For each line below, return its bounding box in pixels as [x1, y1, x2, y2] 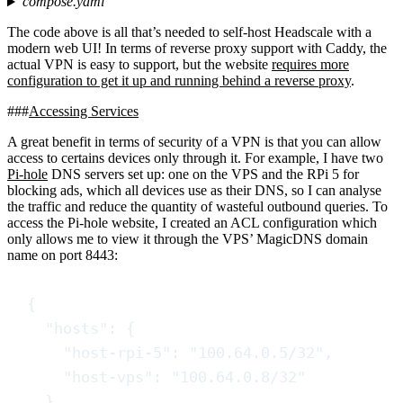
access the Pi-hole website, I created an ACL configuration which [7, 215, 377, 231]
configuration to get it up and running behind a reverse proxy [7, 73, 351, 89]
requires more [272, 57, 349, 73]
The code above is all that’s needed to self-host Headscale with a [7, 24, 372, 40]
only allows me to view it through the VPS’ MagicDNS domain [7, 231, 368, 247]
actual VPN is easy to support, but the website [7, 57, 272, 73]
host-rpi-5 [71, 344, 162, 363]
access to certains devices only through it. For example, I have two [7, 150, 383, 166]
